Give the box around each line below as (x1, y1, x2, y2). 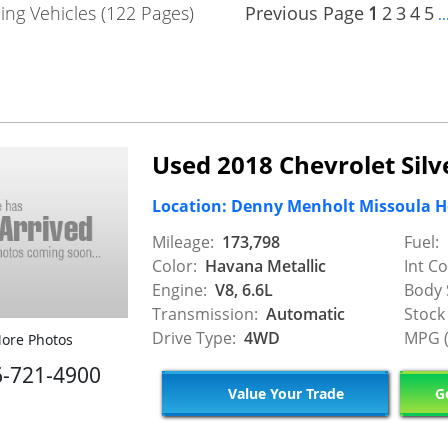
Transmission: (152, 303, 258, 326)
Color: (152, 255, 197, 278)
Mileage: (152, 231, 214, 254)
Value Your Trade (223, 383, 344, 403)
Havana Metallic (201, 255, 326, 278)
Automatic (262, 303, 345, 326)
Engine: (152, 279, 207, 302)
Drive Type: (152, 327, 236, 350)
